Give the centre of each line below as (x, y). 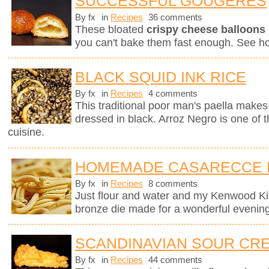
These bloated (111, 30)
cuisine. (26, 132)
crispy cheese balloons (206, 30)
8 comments (172, 183)
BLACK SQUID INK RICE (161, 77)
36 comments (174, 18)
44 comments (174, 260)
